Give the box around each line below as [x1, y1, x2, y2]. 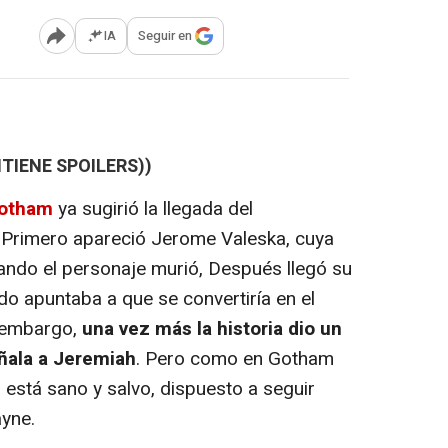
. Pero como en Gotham [136, 344, 334, 373]
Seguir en [138, 26, 192, 46]
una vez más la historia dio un [82, 314, 342, 343]
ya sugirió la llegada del [58, 194, 253, 223]
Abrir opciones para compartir [55, 34, 219, 52]
